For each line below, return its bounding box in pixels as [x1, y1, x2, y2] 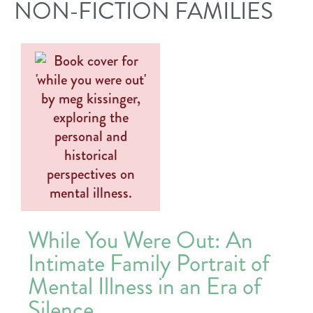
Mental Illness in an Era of [28, 269, 261, 303]
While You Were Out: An [28, 223, 253, 257]
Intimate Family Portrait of [28, 246, 270, 280]
